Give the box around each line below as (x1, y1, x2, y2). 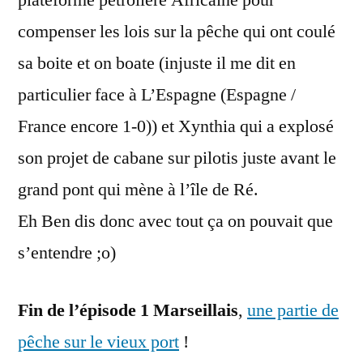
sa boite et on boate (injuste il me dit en (18, 52, 296, 75)
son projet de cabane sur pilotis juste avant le (18, 147, 336, 169)
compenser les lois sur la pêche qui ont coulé (18, 20, 335, 43)
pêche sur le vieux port (18, 331, 179, 353)
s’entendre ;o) (18, 241, 116, 264)
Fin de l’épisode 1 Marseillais (18, 299, 238, 322)
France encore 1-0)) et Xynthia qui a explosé (18, 115, 334, 138)
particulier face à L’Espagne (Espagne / (18, 83, 296, 106)
